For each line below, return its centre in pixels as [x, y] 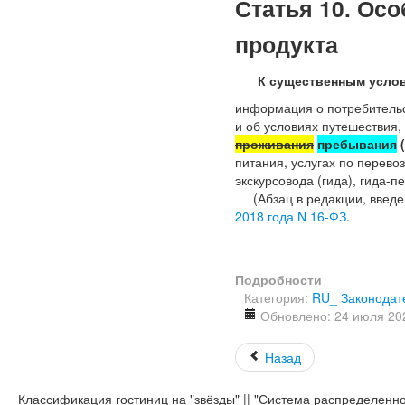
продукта [287, 44]
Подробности [278, 279]
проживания [274, 144]
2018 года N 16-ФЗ [291, 216]
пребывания [357, 144]
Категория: [278, 297]
